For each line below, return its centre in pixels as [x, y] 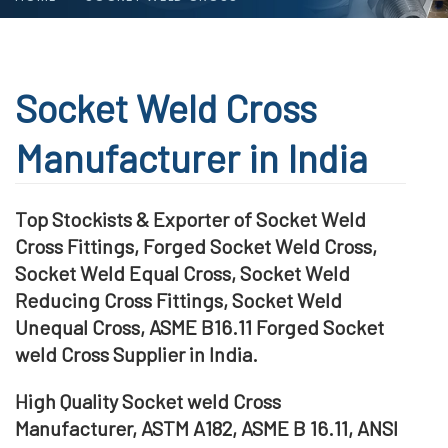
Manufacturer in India [191, 157]
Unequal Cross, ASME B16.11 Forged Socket [199, 326]
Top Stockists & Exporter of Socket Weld [190, 218]
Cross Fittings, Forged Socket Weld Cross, [196, 245]
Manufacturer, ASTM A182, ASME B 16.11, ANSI [206, 427]
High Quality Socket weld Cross [148, 400]
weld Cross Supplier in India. [136, 353]
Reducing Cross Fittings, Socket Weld [178, 299]
